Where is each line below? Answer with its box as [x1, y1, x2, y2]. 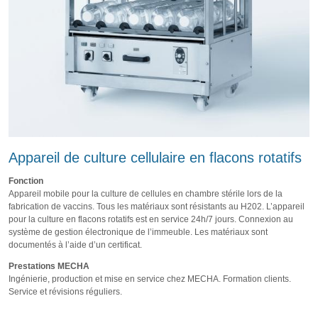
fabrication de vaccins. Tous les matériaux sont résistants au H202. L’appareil [9, 202, 305, 212]
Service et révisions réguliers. [9, 287, 122, 297]
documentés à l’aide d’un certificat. [9, 240, 142, 251]
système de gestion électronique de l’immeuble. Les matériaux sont [9, 227, 268, 238]
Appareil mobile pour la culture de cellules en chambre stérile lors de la [9, 189, 283, 199]
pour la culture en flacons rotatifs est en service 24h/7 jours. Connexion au [9, 214, 293, 225]
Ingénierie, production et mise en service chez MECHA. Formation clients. [9, 274, 291, 285]
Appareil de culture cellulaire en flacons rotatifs [9, 150, 302, 166]
